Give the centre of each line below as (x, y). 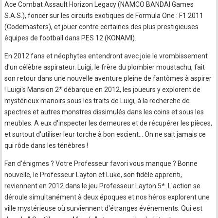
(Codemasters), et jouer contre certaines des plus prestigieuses (102, 27)
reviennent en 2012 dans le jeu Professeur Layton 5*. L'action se (103, 186)
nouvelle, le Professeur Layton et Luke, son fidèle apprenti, (93, 175)
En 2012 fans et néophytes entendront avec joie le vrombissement (106, 56)
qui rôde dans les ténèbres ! (46, 145)
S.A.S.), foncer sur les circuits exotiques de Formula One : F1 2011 (104, 16)
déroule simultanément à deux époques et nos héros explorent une (107, 197)
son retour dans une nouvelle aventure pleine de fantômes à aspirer (108, 78)
